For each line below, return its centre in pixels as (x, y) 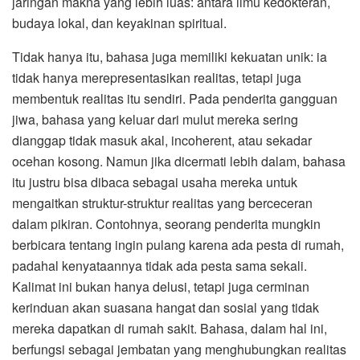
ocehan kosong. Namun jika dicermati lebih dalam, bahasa (179, 161)
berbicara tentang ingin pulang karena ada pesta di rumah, (178, 244)
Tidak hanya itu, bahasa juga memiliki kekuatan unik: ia (170, 56)
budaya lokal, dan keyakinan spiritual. (119, 22)
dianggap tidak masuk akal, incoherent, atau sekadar (162, 140)
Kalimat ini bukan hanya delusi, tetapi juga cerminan (161, 286)
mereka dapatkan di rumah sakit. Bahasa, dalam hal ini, (170, 328)
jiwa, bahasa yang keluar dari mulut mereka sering (155, 119)
